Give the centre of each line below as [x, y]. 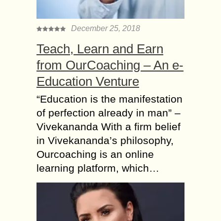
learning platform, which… [98, 168]
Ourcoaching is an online [95, 154]
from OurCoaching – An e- [110, 65]
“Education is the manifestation [110, 99]
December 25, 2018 [106, 28]
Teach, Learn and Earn [100, 49]
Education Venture [88, 81]
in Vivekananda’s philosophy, [105, 140]
